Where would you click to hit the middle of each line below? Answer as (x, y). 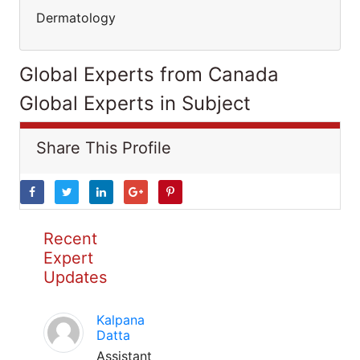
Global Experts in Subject (135, 103)
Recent (70, 239)
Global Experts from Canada (149, 74)
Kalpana (121, 320)
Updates (75, 277)
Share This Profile (104, 148)
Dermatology (76, 18)
